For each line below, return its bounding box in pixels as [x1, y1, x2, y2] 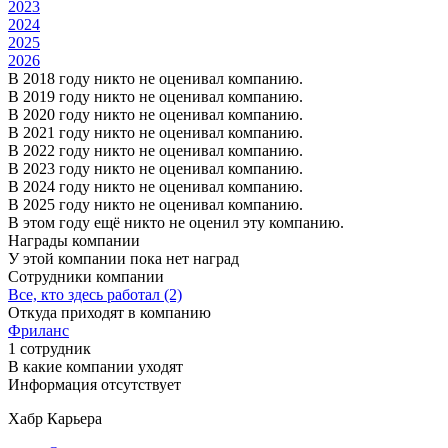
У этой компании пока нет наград [8, 249, 239, 267]
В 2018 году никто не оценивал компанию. [8, 69, 303, 87]
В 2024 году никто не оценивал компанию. [8, 177, 303, 195]
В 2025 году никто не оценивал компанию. [8, 195, 303, 213]
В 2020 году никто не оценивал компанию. [8, 105, 303, 123]
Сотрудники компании [8, 267, 164, 285]
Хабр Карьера [8, 409, 102, 427]
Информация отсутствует [8, 375, 181, 393]
